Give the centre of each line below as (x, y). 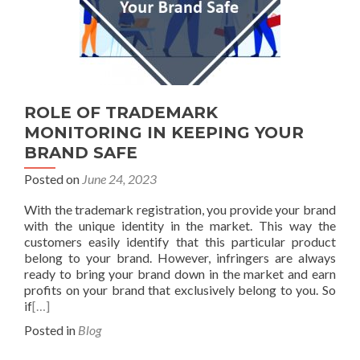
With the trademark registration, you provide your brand (180, 209)
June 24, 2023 (119, 179)
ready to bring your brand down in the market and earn (180, 274)
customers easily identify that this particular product (180, 241)
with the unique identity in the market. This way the (180, 225)
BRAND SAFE (81, 153)
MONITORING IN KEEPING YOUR (164, 133)
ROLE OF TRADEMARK (121, 112)
